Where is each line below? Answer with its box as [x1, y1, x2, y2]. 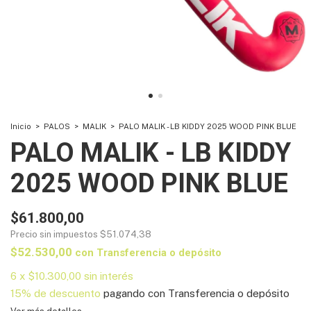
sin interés [84, 270, 133, 282]
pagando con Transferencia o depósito [101, 287, 289, 299]
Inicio [10, 122, 31, 131]
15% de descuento [10, 287, 101, 299]
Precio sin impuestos [10, 229, 100, 239]
